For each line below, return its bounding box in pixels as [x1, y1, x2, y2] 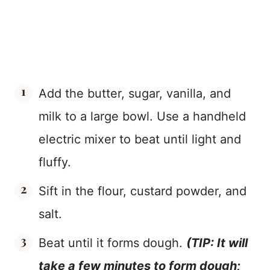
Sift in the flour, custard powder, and [39, 184, 246, 199]
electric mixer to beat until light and [39, 132, 241, 147]
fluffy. [39, 155, 71, 170]
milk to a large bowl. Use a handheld [39, 109, 246, 124]
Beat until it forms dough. [39, 236, 186, 251]
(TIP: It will [186, 236, 248, 251]
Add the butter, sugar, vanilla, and [39, 86, 231, 101]
